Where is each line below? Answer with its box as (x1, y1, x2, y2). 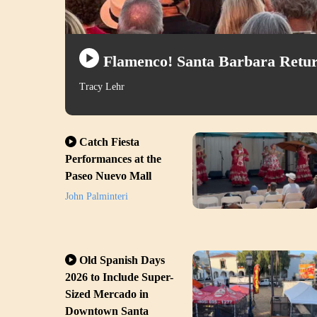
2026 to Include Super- (65, 270, 173, 283)
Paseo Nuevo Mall (65, 169, 151, 182)
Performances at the (65, 152, 161, 165)
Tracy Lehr (79, 81, 125, 93)
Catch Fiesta (79, 135, 139, 148)
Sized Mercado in (65, 287, 149, 300)
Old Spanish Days (79, 253, 165, 266)
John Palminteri (65, 191, 128, 202)
